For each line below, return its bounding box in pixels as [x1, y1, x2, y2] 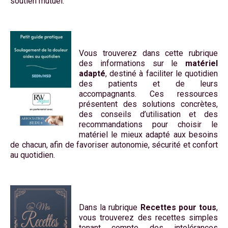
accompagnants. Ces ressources [79, 89, 218, 99]
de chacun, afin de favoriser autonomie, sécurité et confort [10, 140, 218, 150]
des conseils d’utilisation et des [79, 109, 218, 120]
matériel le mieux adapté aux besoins [79, 130, 218, 140]
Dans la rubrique [79, 203, 140, 213]
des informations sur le [79, 59, 185, 69]
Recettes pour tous [140, 203, 217, 213]
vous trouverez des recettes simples [79, 213, 218, 223]
